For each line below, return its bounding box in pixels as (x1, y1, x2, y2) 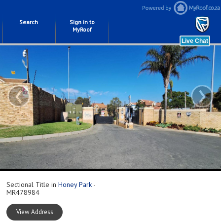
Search (19, 18, 38, 26)
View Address (16, 207, 53, 216)
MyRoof (72, 26, 92, 33)
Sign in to (69, 18, 95, 26)
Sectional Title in (6, 180, 58, 189)
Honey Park (58, 180, 92, 189)
